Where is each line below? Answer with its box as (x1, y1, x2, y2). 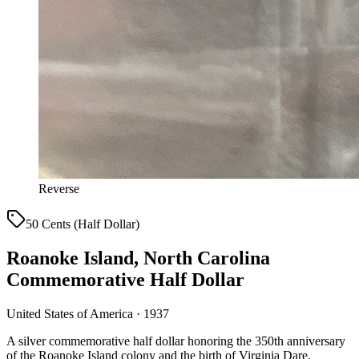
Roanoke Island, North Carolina (6, 247, 270, 268)
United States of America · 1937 (6, 306, 169, 321)
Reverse (38, 182, 79, 196)
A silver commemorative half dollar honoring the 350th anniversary (6, 333, 345, 348)
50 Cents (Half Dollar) (26, 217, 139, 231)
